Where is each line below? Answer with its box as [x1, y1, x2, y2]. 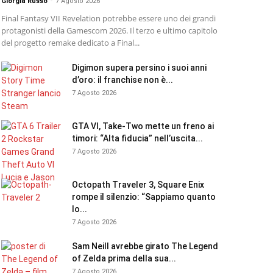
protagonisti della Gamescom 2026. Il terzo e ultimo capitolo [1, 25, 218, 36]
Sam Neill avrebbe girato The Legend [72, 241, 218, 251]
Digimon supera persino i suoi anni [72, 63, 207, 73]
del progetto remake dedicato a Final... [1, 37, 140, 48]
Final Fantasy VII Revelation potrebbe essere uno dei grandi [1, 13, 216, 24]
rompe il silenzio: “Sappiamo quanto [72, 192, 216, 202]
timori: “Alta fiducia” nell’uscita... [72, 133, 203, 143]
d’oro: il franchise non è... [72, 75, 173, 85]
